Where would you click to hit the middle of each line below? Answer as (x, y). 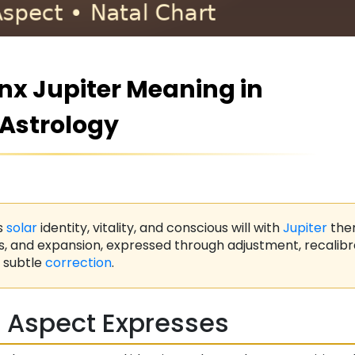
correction (78, 263)
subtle (24, 263)
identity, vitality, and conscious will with (160, 228)
